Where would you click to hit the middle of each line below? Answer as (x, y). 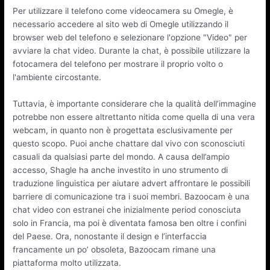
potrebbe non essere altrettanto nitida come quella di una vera (134, 117)
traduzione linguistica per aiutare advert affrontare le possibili (132, 183)
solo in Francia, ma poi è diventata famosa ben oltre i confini (130, 223)
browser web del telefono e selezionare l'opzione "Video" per (130, 37)
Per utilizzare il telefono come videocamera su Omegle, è (123, 11)
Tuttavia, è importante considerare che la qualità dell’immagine (135, 103)
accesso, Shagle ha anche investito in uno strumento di (121, 170)
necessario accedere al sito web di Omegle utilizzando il (121, 24)
